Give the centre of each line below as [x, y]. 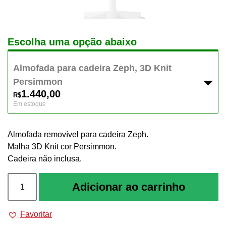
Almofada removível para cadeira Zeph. [78, 135]
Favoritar [36, 214]
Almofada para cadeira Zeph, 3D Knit [92, 68]
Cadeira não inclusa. [45, 159]
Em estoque [30, 104]
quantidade [27, 203]
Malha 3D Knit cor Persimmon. [62, 147]
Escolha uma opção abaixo [72, 42]
